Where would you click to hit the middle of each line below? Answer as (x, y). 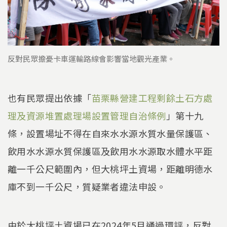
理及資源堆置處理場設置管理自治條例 (87, 116)
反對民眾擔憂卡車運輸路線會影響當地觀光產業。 (91, 59)
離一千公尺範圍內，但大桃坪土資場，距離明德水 (110, 169)
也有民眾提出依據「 (50, 98)
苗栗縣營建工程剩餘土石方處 (152, 98)
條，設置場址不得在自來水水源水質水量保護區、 (110, 134)
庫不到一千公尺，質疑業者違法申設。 (87, 187)
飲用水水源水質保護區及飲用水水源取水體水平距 (110, 151)
